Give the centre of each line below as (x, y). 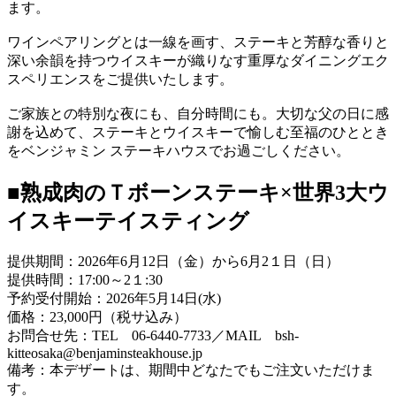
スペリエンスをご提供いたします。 (120, 79)
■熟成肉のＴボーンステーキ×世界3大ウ (198, 192)
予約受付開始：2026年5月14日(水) (114, 298)
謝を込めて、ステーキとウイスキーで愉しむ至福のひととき (198, 132)
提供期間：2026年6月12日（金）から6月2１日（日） (173, 261)
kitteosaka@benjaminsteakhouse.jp (105, 353)
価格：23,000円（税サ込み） (97, 316)
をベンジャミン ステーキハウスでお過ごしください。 (179, 150)
